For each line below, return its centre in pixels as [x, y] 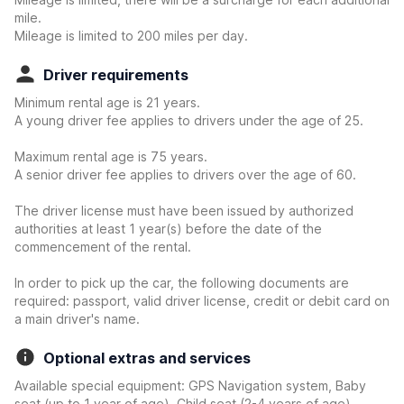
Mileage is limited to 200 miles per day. [131, 36]
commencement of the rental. [103, 247]
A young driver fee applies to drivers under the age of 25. [189, 120]
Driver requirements [116, 75]
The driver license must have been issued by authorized [184, 211]
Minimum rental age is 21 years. [107, 102]
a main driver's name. [77, 319]
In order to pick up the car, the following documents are [182, 283]
